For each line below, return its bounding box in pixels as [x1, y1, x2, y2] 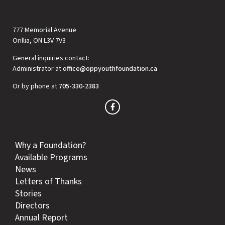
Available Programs [15, 151, 87, 164]
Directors [15, 199, 50, 212]
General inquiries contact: [13, 53, 89, 63]
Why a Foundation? [15, 139, 86, 152]
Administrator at [13, 63, 63, 74]
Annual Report [15, 211, 68, 224]
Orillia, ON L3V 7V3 [13, 35, 66, 46]
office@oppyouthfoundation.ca [63, 63, 157, 74]
